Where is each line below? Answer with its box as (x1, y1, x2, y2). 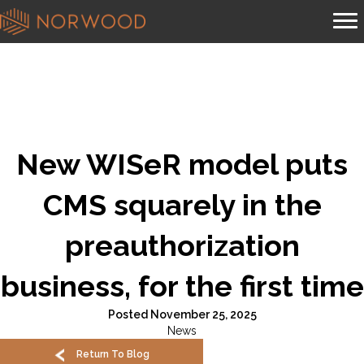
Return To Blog (76, 349, 149, 361)
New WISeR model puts (16, 147, 348, 182)
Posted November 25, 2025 (107, 308, 257, 322)
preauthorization (64, 228, 300, 263)
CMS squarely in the (42, 188, 322, 223)
